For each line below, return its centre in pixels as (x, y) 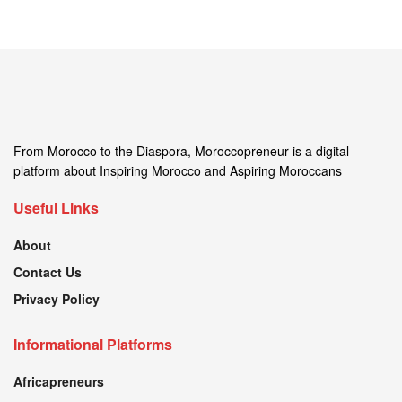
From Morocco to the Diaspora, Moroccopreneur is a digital (181, 150)
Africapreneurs (59, 381)
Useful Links (56, 207)
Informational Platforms (93, 344)
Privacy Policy (57, 298)
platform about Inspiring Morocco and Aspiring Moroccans (178, 170)
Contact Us (48, 271)
